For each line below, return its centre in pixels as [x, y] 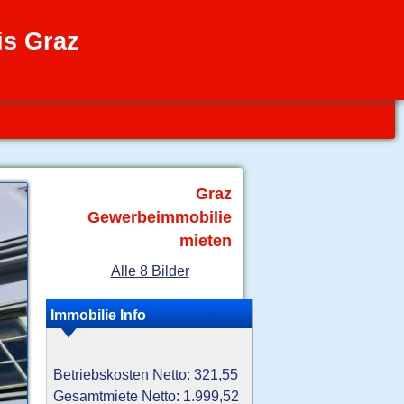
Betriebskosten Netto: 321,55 [146, 375]
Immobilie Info [99, 315]
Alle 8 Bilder [150, 270]
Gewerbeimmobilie [160, 218]
